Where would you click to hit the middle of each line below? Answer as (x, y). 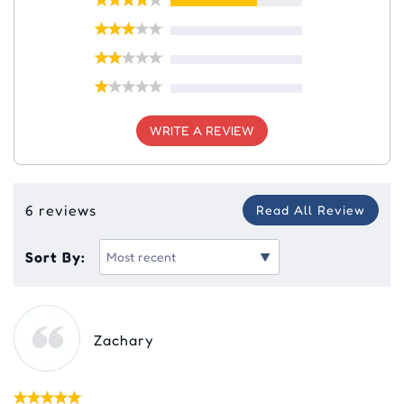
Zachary (124, 340)
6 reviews (61, 210)
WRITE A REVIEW (202, 130)
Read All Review (311, 209)
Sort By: (55, 257)
